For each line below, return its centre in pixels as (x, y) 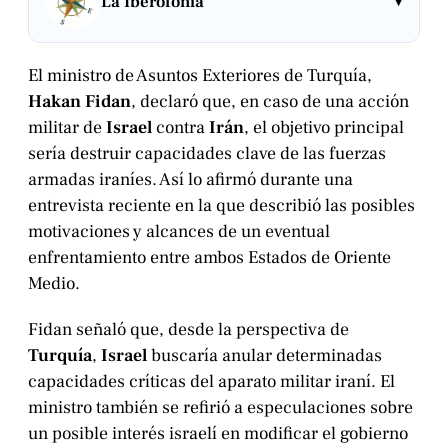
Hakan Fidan (79, 101)
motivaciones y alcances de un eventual (179, 231)
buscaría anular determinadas (264, 355)
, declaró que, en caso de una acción (270, 101)
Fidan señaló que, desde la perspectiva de (188, 329)
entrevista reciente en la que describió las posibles (221, 205)
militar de (67, 127)
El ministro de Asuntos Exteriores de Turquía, (200, 75)
